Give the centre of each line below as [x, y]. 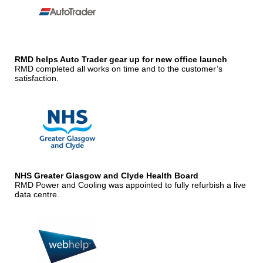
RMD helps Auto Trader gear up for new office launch [121, 59]
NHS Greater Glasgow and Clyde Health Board [107, 175]
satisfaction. [37, 78]
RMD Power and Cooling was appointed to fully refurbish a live [130, 185]
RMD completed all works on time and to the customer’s [119, 68]
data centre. [37, 194]
